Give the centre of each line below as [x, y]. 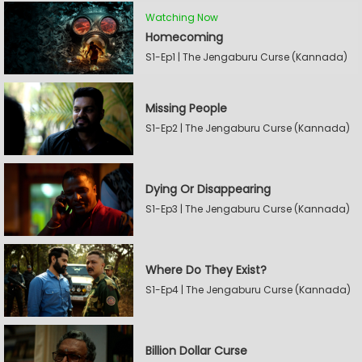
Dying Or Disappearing [208, 189]
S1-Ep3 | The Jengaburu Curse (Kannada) [248, 209]
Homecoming [184, 37]
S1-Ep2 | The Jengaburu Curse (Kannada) [248, 128]
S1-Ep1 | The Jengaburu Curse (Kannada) [246, 57]
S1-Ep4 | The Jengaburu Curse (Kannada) [248, 290]
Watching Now [182, 17]
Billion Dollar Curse [196, 351]
